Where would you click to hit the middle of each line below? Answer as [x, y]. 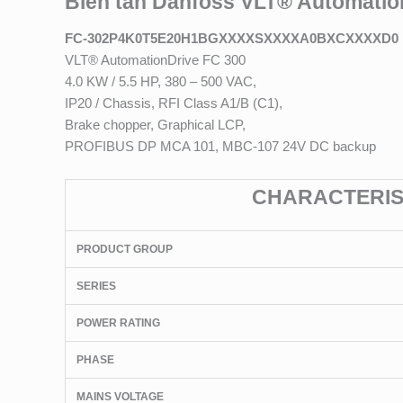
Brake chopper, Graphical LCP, [155, 124]
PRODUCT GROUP [125, 249]
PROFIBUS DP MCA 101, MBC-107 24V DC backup [220, 146]
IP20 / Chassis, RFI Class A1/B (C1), [174, 103]
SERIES [96, 286]
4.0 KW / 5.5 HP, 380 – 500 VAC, [161, 81]
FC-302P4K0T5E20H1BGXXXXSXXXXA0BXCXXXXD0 [232, 38]
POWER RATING [118, 322]
